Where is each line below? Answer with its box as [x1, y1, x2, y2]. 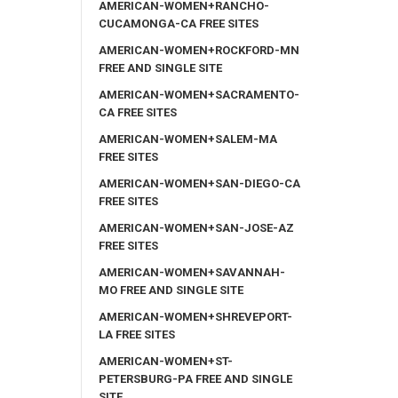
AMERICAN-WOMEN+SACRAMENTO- [99, 87, 299, 101]
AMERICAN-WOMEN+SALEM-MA [99, 131, 277, 146]
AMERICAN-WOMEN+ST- [99, 354, 233, 368]
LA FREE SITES [99, 327, 175, 341]
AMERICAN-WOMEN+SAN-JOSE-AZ [99, 220, 294, 235]
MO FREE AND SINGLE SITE [99, 283, 243, 297]
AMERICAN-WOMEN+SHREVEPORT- [99, 309, 292, 323]
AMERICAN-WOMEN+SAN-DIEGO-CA [99, 176, 300, 190]
